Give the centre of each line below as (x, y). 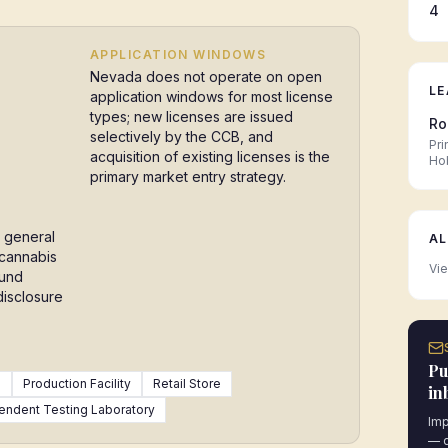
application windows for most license (211, 96)
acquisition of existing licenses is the (210, 156)
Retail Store (187, 383)
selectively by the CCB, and (181, 136)
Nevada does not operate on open (206, 76)
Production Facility (77, 383)
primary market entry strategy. (188, 176)
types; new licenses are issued (191, 116)
